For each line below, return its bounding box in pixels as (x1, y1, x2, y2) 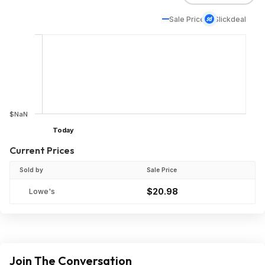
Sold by (20, 166, 43, 173)
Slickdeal (214, 14, 246, 24)
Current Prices (9, 144, 75, 156)
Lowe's (29, 186, 55, 196)
